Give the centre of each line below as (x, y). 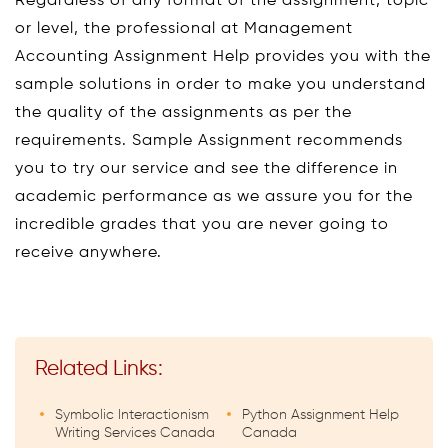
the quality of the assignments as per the (183, 113)
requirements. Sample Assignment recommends (209, 141)
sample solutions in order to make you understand (220, 85)
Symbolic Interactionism (132, 415)
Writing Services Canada (135, 433)
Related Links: (99, 369)
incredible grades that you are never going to (202, 225)
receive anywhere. (88, 253)
